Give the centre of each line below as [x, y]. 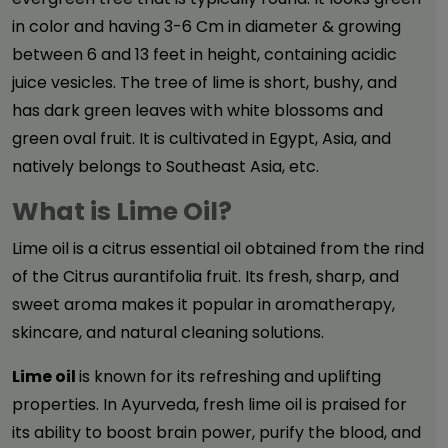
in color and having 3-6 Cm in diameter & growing [206, 26]
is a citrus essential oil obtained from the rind [248, 248]
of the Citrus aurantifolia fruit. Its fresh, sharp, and [205, 276]
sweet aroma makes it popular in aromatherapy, [203, 304]
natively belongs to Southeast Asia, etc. [167, 166]
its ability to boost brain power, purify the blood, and [216, 432]
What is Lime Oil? [122, 211]
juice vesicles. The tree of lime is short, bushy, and [204, 82]
